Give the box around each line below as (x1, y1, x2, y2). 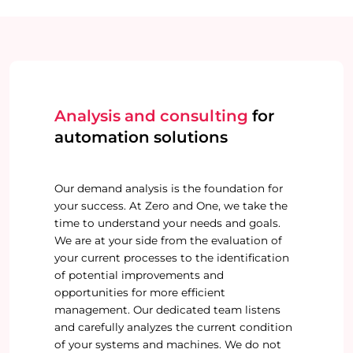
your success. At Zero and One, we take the (54, 199, 288, 212)
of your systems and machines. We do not (54, 337, 281, 351)
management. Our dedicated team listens (54, 303, 281, 316)
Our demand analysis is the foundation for (54, 181, 283, 195)
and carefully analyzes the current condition (54, 320, 292, 333)
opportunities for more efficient (54, 285, 225, 299)
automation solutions (54, 127, 228, 147)
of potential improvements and (54, 268, 224, 281)
